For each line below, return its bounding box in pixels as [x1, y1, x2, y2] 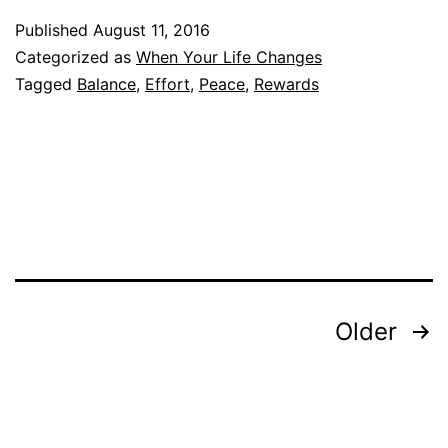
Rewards [254, 73, 319, 94]
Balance [77, 73, 136, 94]
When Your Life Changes [136, 46, 322, 67]
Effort [145, 73, 190, 94]
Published [15, 19, 93, 40]
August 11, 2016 [93, 19, 210, 40]
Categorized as [15, 46, 136, 67]
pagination [14, 357, 192, 402]
